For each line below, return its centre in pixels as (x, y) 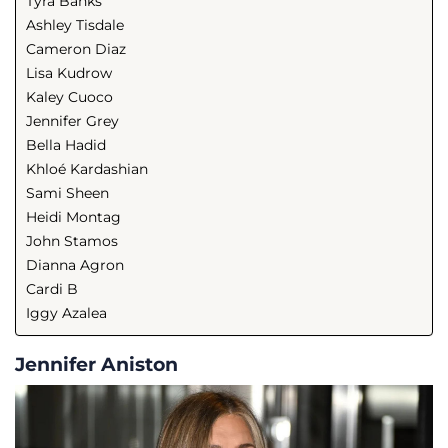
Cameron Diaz (76, 48)
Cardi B (52, 288)
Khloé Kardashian (87, 168)
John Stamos (72, 240)
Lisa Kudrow (69, 72)
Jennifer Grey (72, 120)
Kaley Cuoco (69, 96)
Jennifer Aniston (96, 363)
